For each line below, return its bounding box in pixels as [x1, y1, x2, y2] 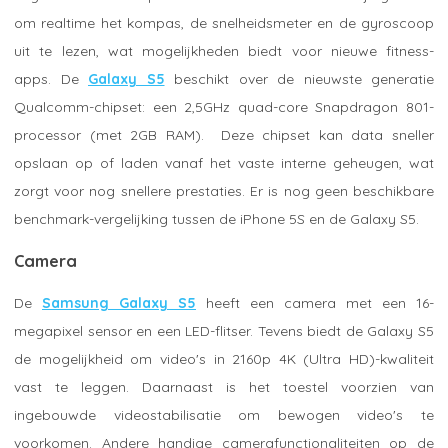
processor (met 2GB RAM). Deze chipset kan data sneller [14, 126, 434, 145]
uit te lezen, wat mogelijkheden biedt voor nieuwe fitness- [14, 42, 434, 61]
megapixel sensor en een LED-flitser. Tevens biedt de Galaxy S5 [14, 322, 434, 341]
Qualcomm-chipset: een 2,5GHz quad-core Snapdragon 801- [14, 98, 434, 117]
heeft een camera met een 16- [196, 294, 434, 313]
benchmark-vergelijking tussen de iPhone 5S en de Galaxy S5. [14, 210, 419, 229]
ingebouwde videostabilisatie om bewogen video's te [14, 406, 434, 425]
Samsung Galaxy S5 [42, 294, 196, 313]
